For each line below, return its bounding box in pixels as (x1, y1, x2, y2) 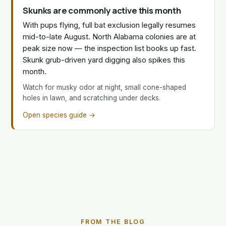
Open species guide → (23, 110, 96, 119)
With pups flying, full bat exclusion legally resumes (23, 20, 196, 30)
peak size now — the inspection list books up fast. (23, 43, 197, 53)
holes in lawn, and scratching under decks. (23, 94, 161, 102)
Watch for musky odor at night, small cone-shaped (23, 83, 187, 92)
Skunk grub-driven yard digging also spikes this (23, 55, 186, 65)
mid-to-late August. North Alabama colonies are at (23, 32, 196, 41)
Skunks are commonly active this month (23, 4, 181, 16)
